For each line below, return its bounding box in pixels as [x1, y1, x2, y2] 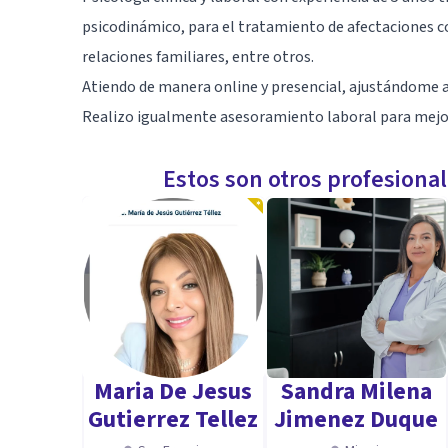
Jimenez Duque [274, 402, 439, 437]
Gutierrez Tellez [88, 402, 259, 437]
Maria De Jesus [94, 374, 253, 409]
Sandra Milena [280, 374, 432, 409]
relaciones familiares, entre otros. [82, 46, 314, 68]
